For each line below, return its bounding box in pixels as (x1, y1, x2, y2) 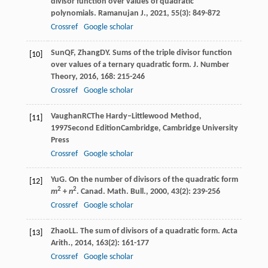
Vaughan (50, 111, 82, 121)
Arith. (50, 238, 71, 248)
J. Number (193, 60, 229, 69)
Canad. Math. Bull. (80, 187, 146, 196)
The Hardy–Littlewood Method (90, 111, 199, 121)
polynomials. (50, 8, 98, 18)
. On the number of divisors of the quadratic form (64, 175, 238, 184)
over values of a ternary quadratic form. (50, 60, 193, 69)
